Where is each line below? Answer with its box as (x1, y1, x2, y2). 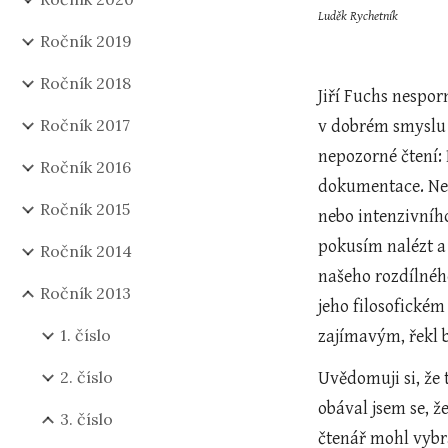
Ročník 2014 (40, 241, 132, 261)
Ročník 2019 (40, 31, 132, 51)
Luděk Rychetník (318, 9, 405, 24)
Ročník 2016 (40, 157, 131, 177)
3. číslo (60, 409, 113, 429)
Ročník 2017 (40, 115, 130, 135)
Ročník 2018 (40, 73, 131, 93)
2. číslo (60, 367, 113, 387)
